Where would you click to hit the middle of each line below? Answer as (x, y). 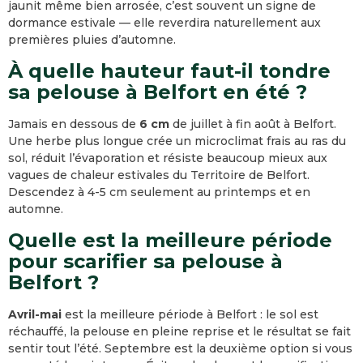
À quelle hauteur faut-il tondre (169, 71)
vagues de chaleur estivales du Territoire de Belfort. (159, 175)
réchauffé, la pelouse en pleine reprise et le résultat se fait (179, 331)
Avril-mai (35, 314)
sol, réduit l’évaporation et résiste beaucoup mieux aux (168, 158)
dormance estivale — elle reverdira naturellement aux (164, 23)
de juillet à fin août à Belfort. (253, 124)
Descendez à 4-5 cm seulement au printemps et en (159, 192)
